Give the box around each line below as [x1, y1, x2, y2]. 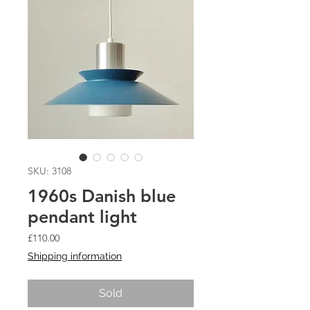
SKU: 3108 [28, 165, 71, 177]
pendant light [28, 206, 137, 227]
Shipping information [28, 250, 122, 262]
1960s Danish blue [28, 185, 176, 206]
